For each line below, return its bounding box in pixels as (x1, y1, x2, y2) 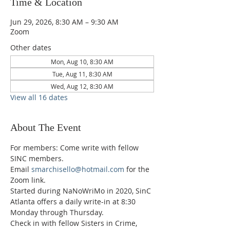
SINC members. (10, 154, 64, 163)
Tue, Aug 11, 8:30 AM (52, 70, 112, 78)
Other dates (10, 43, 51, 52)
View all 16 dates (10, 92, 68, 102)
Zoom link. (10, 175, 46, 185)
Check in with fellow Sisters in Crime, (10, 218, 139, 228)
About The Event (10, 122, 81, 133)
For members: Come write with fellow (10, 143, 141, 152)
